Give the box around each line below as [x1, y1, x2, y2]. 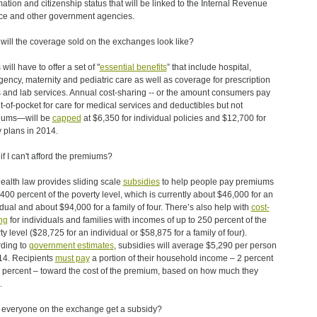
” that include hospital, [166, 62, 251, 72]
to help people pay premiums [159, 177, 274, 187]
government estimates [28, 241, 114, 250]
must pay [54, 253, 90, 263]
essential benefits [99, 62, 167, 72]
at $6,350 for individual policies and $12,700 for [81, 113, 266, 123]
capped [52, 113, 81, 123]
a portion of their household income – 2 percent [89, 253, 273, 263]
